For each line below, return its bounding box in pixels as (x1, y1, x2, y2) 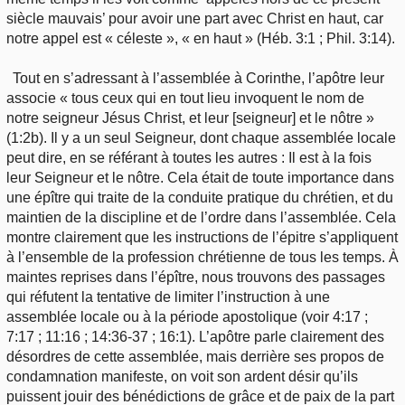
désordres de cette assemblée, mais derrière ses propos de (6, 349, 384, 365)
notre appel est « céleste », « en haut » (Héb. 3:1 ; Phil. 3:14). (6, 31, 395, 47)
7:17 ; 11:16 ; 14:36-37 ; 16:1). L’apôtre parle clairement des (6, 329, 384, 345)
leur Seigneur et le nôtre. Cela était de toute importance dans (6, 170, 394, 186)
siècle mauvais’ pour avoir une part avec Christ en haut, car (6, 11, 383, 27)
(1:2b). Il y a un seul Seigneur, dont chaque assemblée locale (6, 130, 396, 146)
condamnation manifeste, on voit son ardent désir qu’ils (6, 369, 358, 385)
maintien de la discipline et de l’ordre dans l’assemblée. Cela (6, 210, 396, 226)
